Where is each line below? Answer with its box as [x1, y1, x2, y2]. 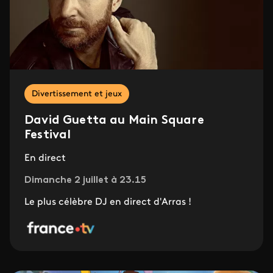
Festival [24, 129, 71, 142]
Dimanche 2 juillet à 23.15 [24, 175, 146, 186]
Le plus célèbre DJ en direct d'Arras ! [24, 197, 191, 208]
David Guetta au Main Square [24, 115, 204, 127]
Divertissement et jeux [32, 90, 122, 99]
